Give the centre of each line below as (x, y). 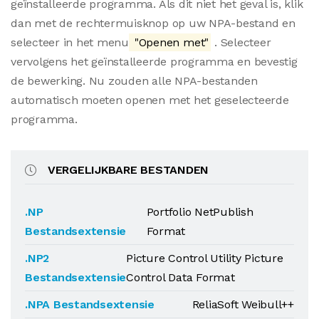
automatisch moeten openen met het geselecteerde (150, 100)
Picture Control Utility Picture (205, 258)
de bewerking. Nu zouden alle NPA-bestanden (134, 81)
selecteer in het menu (70, 42)
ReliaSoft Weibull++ (243, 304)
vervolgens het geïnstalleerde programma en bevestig (154, 62)
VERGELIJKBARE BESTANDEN (128, 170)
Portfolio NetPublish (200, 212)
